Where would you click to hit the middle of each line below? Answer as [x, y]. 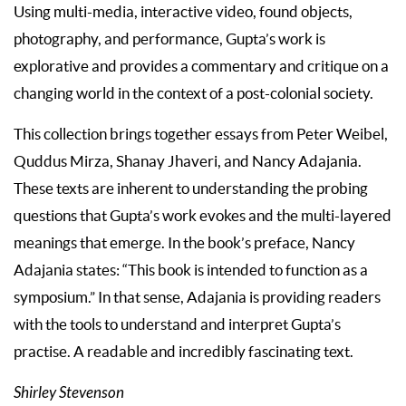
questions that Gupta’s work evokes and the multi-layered [203, 215]
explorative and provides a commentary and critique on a [201, 66]
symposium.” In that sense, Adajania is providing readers [197, 297]
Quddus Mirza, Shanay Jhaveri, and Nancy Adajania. [188, 161]
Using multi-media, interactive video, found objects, [183, 11]
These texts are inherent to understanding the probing [191, 188]
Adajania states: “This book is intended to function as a [191, 270]
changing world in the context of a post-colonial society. [193, 93]
